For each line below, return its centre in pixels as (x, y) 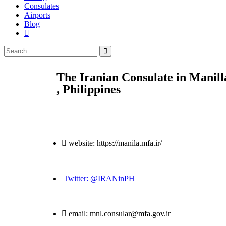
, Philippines (89, 90)
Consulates (42, 6)
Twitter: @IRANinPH (99, 178)
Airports (37, 15)
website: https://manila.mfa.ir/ (115, 143)
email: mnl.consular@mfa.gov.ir (120, 213)
